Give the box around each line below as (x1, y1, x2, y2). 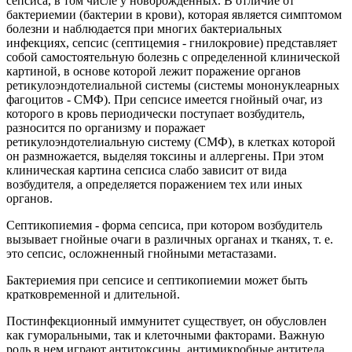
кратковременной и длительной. (6, 288, 180, 302)
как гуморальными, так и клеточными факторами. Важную (6, 328, 324, 343)
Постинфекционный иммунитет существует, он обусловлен (6, 314, 327, 328)
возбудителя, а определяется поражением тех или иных (6, 178, 302, 192)
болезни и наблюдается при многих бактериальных (6, 22, 282, 36)
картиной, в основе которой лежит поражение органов (6, 64, 301, 79)
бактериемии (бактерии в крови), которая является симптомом (6, 8, 342, 22)
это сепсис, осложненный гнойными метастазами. (6, 247, 277, 261)
